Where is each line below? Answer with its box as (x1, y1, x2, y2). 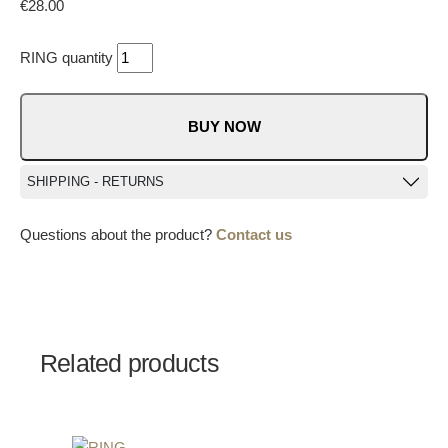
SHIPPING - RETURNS (27, 174, 164, 190)
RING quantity (20, 49, 113, 67)
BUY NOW (187, 118, 261, 136)
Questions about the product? (20, 226, 216, 244)
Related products (40, 349, 219, 378)
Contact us (216, 226, 292, 244)
